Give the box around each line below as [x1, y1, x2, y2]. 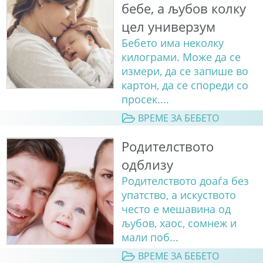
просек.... [121, 92, 169, 106]
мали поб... [121, 230, 178, 245]
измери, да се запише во [121, 63, 248, 78]
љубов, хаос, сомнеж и [121, 216, 237, 231]
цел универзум [121, 17, 215, 36]
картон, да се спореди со [121, 77, 248, 92]
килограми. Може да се [121, 49, 241, 64]
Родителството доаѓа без [121, 174, 249, 188]
